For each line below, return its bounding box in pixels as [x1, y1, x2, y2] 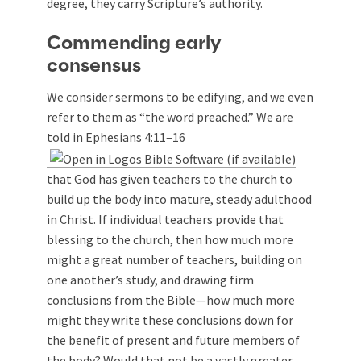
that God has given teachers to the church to [47, 170, 293, 187]
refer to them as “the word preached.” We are [47, 109, 293, 125]
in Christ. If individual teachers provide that [47, 210, 284, 227]
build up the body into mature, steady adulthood [47, 190, 312, 207]
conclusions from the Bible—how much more [47, 291, 295, 308]
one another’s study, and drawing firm [47, 271, 254, 288]
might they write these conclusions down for [47, 311, 293, 328]
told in [47, 129, 85, 145]
